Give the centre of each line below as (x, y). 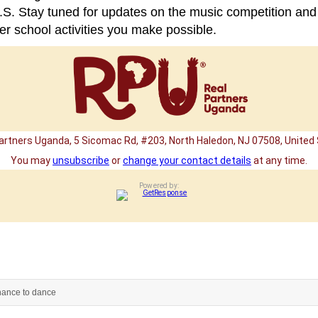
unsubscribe (81, 161)
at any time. (279, 161)
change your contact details (187, 161)
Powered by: (159, 186)
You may (32, 161)
